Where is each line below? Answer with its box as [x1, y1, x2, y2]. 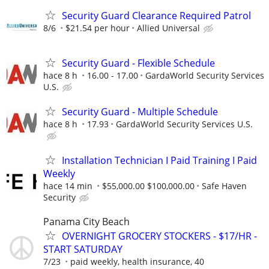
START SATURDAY [43, 242, 122, 256]
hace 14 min [43, 180, 92, 192]
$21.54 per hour [65, 22, 130, 34]
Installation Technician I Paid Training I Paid [62, 154, 257, 168]
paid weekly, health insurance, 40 [70, 255, 204, 267]
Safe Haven [202, 180, 247, 192]
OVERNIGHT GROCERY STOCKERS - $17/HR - [62, 229, 257, 243]
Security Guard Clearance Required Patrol [62, 8, 251, 22]
